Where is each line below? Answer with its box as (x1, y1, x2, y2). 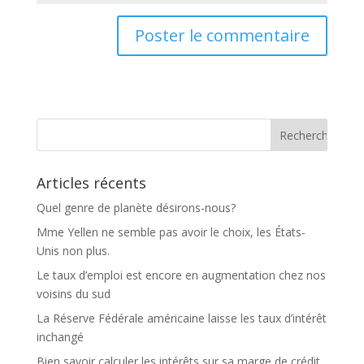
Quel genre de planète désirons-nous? (36, 200, 236, 215)
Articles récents (36, 173, 146, 193)
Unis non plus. (36, 243, 110, 258)
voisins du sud (36, 286, 110, 301)
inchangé (36, 329, 84, 344)
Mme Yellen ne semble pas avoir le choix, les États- (36, 224, 305, 240)
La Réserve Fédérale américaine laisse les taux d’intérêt (36, 310, 327, 326)
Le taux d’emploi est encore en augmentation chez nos (36, 267, 326, 283)
